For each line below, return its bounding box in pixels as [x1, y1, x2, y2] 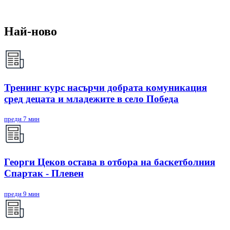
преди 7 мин [4, 115, 40, 123]
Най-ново [4, 25, 57, 39]
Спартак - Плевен [4, 168, 84, 179]
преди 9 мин [4, 189, 40, 198]
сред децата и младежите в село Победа [4, 93, 179, 104]
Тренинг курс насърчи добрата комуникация [4, 82, 207, 93]
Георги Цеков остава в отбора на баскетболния [4, 157, 215, 168]
